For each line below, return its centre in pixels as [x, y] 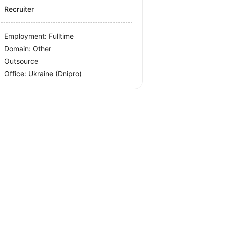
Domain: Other [28, 48]
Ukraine [42, 74]
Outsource [21, 61]
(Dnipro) [69, 74]
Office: [16, 74]
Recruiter [19, 9]
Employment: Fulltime [39, 36]
